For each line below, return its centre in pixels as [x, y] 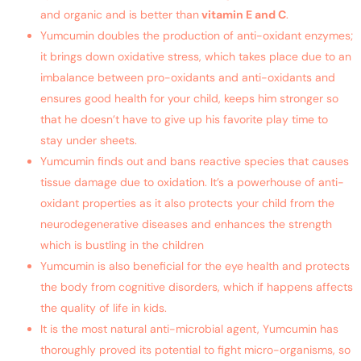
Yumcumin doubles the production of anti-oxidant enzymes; [197, 35]
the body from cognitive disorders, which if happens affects [197, 286]
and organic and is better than [120, 14]
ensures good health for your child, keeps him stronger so [189, 98]
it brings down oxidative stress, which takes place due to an [196, 56]
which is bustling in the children [122, 245]
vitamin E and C [243, 14]
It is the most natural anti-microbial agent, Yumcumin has [189, 328]
